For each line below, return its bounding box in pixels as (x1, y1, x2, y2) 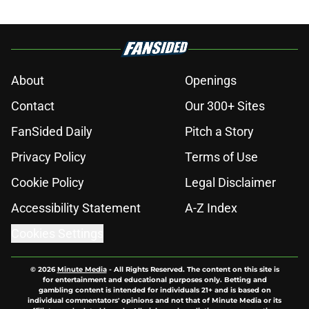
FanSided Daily (11, 124, 92, 139)
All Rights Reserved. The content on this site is (113, 265, 279, 275)
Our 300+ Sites (185, 99, 265, 114)
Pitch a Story (185, 124, 254, 139)
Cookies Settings (11, 226, 103, 241)
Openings (185, 73, 237, 88)
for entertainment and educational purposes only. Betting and (42, 275, 267, 285)
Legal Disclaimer (185, 175, 276, 190)
